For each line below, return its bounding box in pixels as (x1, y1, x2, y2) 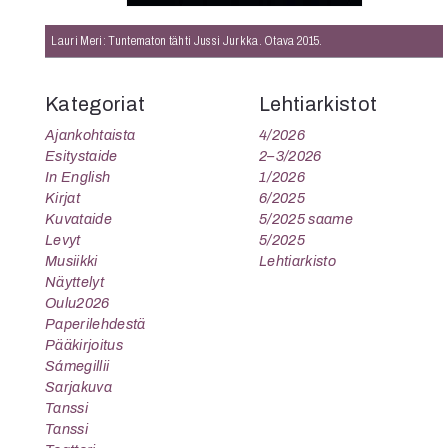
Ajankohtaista (45, 127, 136, 143)
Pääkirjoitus (45, 337, 123, 353)
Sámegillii (45, 358, 110, 374)
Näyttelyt (45, 274, 104, 290)
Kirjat (45, 190, 80, 206)
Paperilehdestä (45, 316, 146, 332)
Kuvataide (45, 211, 112, 227)
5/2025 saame (259, 211, 353, 227)
